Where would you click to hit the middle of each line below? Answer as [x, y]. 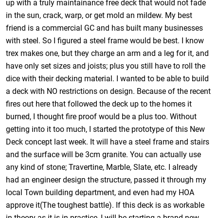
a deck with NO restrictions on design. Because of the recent [109, 91]
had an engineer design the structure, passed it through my [106, 180]
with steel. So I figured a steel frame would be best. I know [105, 40]
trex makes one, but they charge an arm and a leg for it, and [108, 53]
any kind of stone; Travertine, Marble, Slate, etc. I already [102, 167]
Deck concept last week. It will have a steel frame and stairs [108, 142]
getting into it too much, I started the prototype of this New [106, 129]
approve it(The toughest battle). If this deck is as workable [105, 205]
